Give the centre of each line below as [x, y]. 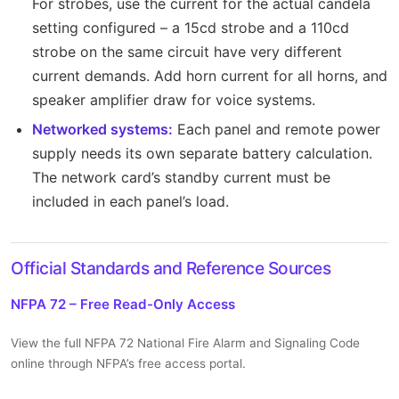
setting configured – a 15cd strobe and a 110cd [191, 27]
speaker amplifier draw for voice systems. [174, 99]
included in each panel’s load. [130, 202]
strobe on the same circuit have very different [187, 51]
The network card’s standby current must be [181, 178]
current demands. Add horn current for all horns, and [210, 75]
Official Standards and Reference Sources [171, 269]
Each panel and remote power [277, 130]
